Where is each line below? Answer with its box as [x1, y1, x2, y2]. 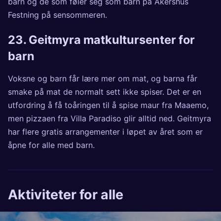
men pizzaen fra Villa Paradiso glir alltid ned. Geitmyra [8, 113, 211, 124]
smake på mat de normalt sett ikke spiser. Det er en [8, 87, 201, 97]
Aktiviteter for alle [8, 186, 123, 203]
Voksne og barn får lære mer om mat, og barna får [8, 74, 197, 84]
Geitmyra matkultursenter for [29, 32, 195, 47]
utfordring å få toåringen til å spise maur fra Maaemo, [8, 100, 209, 110]
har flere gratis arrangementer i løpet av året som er [8, 127, 203, 137]
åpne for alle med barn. [8, 140, 95, 150]
